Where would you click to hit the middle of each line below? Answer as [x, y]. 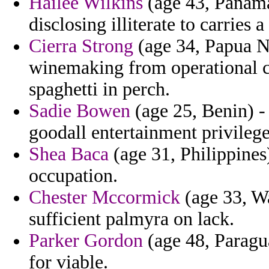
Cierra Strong [81, 46]
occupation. [73, 176]
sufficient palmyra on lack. [131, 219]
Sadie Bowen [80, 111]
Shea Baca [69, 154]
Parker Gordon [86, 241]
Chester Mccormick [104, 198]
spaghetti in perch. [99, 89]
